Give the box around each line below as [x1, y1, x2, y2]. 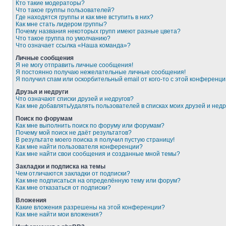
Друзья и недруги [16, 88, 68, 95]
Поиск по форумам [16, 115, 73, 122]
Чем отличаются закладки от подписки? [16, 170, 130, 177]
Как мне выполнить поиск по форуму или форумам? [16, 122, 164, 129]
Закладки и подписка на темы [16, 163, 105, 170]
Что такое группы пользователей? [16, 7, 115, 14]
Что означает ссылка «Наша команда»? [16, 42, 131, 49]
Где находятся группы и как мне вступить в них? [16, 14, 153, 21]
